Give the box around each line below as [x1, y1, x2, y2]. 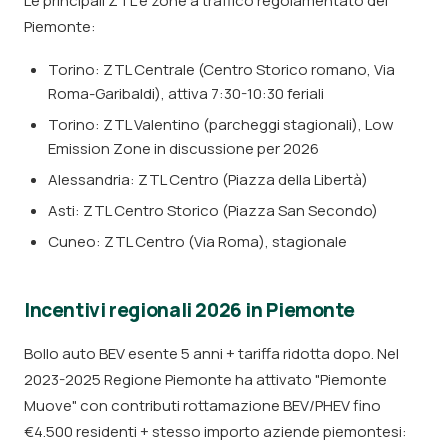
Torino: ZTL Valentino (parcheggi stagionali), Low [48, 114, 394, 135]
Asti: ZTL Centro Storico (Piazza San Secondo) [48, 200, 378, 221]
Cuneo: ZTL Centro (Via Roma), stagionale [48, 231, 347, 252]
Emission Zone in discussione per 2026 [48, 138, 319, 159]
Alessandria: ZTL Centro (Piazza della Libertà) [48, 169, 368, 190]
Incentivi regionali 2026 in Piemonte [24, 297, 355, 323]
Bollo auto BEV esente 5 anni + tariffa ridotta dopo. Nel [24, 343, 399, 364]
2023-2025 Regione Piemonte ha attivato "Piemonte [24, 369, 387, 390]
